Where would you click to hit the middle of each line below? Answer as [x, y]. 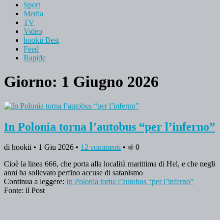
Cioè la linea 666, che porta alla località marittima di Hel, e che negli [110, 164]
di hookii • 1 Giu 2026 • [42, 147]
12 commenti [101, 147]
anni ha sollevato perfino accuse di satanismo [73, 173]
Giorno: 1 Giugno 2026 [81, 82]
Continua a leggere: [35, 182]
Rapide [35, 57]
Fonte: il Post [24, 191]
